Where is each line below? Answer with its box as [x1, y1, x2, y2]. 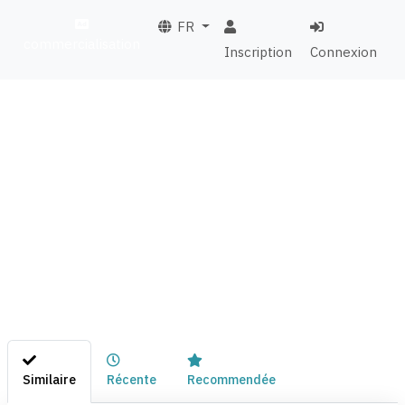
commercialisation [24, 34, 141, 54]
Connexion [310, 42, 378, 62]
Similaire [23, 371, 76, 390]
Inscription [223, 42, 292, 62]
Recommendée [187, 371, 276, 390]
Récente [107, 371, 156, 390]
